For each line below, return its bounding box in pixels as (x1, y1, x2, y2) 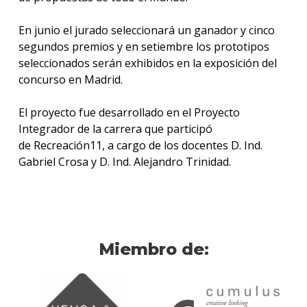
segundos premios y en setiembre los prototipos (18, 39, 269, 55)
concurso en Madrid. (18, 72, 123, 88)
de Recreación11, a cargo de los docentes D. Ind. (18, 138, 262, 153)
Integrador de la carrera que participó (18, 121, 212, 137)
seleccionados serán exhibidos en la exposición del (18, 56, 277, 71)
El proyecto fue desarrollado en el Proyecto (18, 105, 240, 121)
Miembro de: (98, 239, 209, 260)
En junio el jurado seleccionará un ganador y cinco (18, 23, 275, 38)
